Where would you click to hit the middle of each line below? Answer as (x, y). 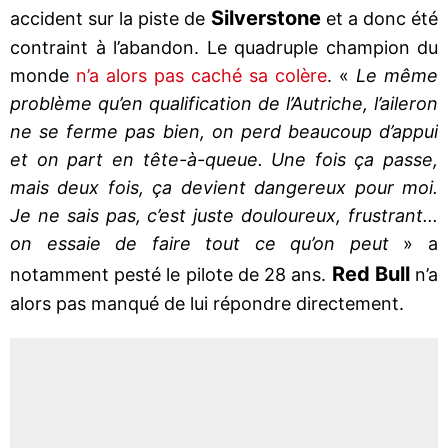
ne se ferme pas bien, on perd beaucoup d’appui (224, 131)
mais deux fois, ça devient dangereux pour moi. (224, 187)
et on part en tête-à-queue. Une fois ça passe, (224, 159)
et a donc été (379, 18)
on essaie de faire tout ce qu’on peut (199, 243)
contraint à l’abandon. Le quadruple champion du (224, 47)
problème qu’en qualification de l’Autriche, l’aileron (224, 103)
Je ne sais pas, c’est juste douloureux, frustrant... (224, 215)
